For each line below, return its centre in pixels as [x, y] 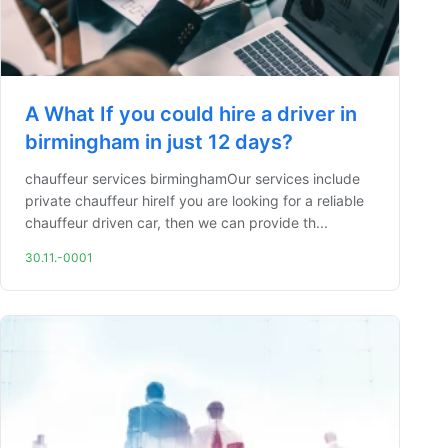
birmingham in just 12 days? [159, 142]
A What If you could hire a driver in [191, 114]
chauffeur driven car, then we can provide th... [176, 222]
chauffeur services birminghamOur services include [192, 178]
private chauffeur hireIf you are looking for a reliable [194, 200]
